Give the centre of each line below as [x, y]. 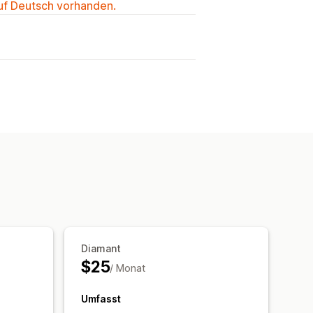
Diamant [101, 248]
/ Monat [128, 268]
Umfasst [101, 298]
